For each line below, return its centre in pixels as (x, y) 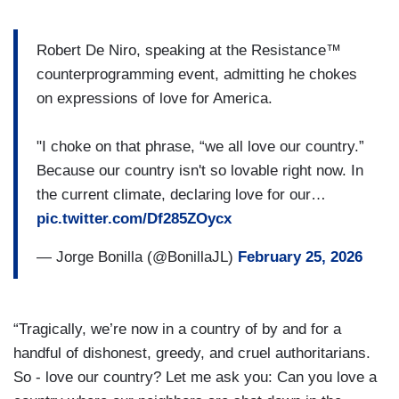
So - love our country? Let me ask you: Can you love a (195, 377)
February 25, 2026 (300, 257)
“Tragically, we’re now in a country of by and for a (177, 329)
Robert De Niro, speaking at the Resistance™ (189, 51)
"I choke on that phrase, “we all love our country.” (200, 147)
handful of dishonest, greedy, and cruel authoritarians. (192, 353)
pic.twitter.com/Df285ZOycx (134, 219)
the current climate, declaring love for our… (181, 195)
